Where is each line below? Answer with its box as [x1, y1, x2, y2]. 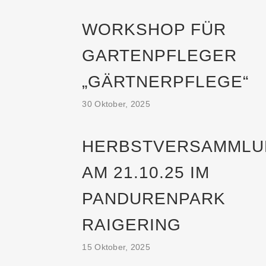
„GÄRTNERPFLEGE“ [82, 72, 249, 91]
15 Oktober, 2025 [82, 242, 150, 252]
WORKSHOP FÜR [82, 20, 227, 39]
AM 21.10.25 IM [82, 163, 210, 182]
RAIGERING [82, 216, 182, 234]
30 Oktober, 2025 [82, 99, 150, 109]
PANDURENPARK [82, 189, 226, 208]
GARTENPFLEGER [82, 46, 237, 65]
